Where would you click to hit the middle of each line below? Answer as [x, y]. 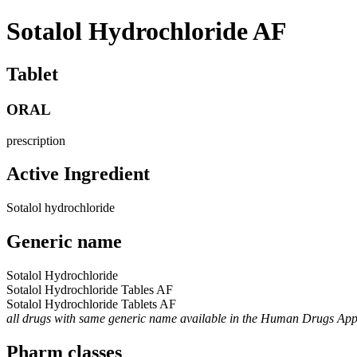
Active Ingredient [78, 174]
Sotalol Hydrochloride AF [147, 31]
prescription [36, 140]
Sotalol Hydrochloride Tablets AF [91, 304]
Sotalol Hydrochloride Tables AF [90, 290]
